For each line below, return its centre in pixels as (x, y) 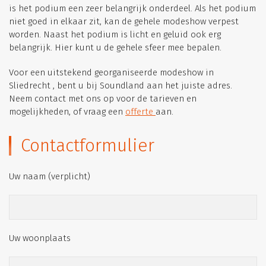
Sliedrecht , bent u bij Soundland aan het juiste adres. (121, 85)
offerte (140, 112)
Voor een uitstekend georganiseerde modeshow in (111, 72)
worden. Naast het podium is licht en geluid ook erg (115, 34)
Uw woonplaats (40, 238)
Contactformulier (88, 145)
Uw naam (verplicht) (50, 176)
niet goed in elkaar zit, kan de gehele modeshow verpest (124, 21)
